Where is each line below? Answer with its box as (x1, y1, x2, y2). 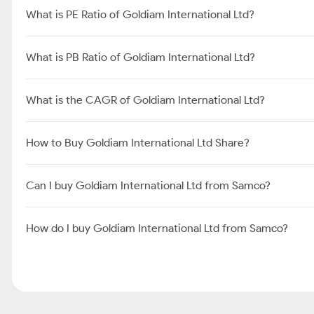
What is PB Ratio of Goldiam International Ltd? (26, 50, 255, 64)
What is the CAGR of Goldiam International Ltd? (26, 93, 265, 107)
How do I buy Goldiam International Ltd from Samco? (26, 221, 288, 235)
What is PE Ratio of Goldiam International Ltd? (26, 8, 254, 21)
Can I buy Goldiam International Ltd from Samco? (26, 179, 271, 192)
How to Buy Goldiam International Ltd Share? (26, 136, 250, 149)
